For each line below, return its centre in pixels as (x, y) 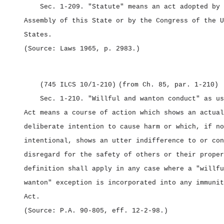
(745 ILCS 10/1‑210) (78, 85)
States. (38, 35)
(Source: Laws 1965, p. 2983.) (82, 49)
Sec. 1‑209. (64, 7)
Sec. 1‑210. (64, 99)
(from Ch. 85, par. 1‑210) (168, 85)
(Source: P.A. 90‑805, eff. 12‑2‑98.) (96, 211)
